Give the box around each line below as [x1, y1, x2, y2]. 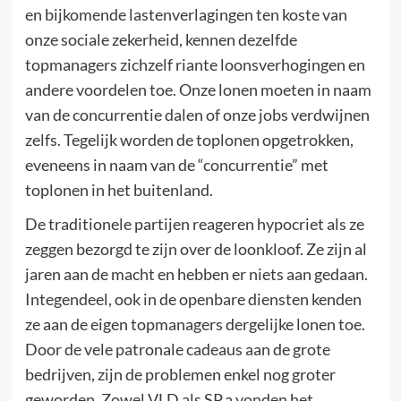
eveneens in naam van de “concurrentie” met [24, 155, 328, 175]
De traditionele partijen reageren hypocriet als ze [24, 214, 364, 234]
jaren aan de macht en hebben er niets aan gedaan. [24, 264, 368, 284]
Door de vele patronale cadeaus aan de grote [24, 339, 330, 359]
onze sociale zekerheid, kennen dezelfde [24, 30, 297, 49]
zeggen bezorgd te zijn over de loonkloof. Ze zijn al [24, 239, 367, 259]
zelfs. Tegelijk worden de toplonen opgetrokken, [24, 130, 354, 149]
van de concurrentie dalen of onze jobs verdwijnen [24, 105, 370, 124]
